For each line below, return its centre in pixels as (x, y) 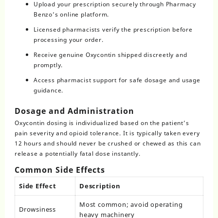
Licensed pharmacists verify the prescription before (113, 29)
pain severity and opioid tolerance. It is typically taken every (107, 133)
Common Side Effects (60, 170)
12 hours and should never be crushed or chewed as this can (108, 144)
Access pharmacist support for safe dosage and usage (117, 80)
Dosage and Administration (74, 111)
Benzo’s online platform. (72, 14)
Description (100, 186)
